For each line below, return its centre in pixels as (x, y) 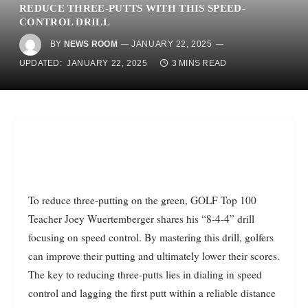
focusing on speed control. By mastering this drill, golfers (151, 237)
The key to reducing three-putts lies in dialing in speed (145, 274)
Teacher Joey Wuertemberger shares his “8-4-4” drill (141, 218)
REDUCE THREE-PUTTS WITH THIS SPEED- (132, 8)
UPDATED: (41, 63)
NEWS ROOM (90, 44)
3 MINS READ (199, 63)
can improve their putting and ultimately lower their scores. (154, 255)
